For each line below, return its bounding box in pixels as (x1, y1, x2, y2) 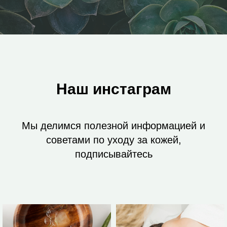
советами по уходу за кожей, (46, 134, 181, 145)
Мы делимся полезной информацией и (22, 120, 205, 131)
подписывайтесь (74, 148, 153, 160)
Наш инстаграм (56, 80, 171, 97)
